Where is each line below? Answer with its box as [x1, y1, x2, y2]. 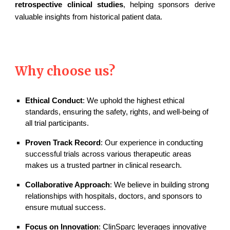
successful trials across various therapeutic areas [25, 150, 192, 158]
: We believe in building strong [110, 181, 209, 189]
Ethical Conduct [25, 97, 83, 105]
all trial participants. [25, 119, 89, 127]
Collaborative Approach [25, 181, 110, 189]
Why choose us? [15, 63, 116, 79]
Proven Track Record [25, 139, 101, 147]
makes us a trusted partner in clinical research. [25, 161, 182, 169]
